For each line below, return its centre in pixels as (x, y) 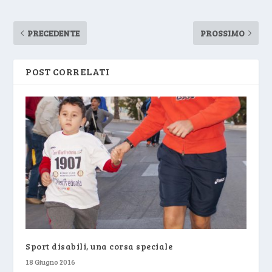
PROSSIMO (222, 33)
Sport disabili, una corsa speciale (99, 246)
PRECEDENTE (54, 33)
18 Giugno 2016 (51, 261)
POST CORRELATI (68, 71)
